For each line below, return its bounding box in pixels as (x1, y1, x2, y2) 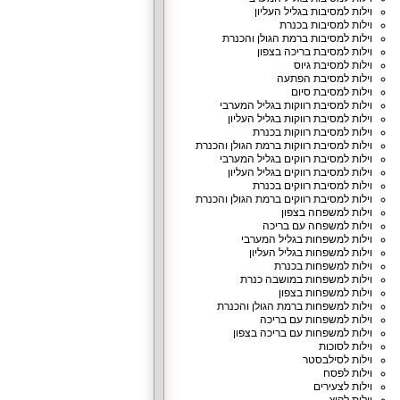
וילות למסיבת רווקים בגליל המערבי (219, 153, 372, 165)
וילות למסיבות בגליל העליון (254, 5, 372, 18)
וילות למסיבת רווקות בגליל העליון (227, 112, 372, 125)
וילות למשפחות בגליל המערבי (240, 233, 372, 246)
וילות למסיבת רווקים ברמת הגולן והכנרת (195, 193, 372, 205)
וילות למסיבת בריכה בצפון (256, 46, 372, 58)
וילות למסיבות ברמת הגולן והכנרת (221, 32, 372, 45)
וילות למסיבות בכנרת (279, 19, 372, 31)
